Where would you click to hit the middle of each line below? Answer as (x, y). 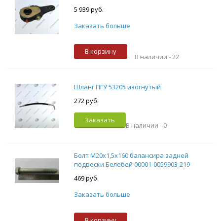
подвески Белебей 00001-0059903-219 (132, 164)
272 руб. (86, 100)
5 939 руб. (89, 10)
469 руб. (86, 178)
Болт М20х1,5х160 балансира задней (131, 155)
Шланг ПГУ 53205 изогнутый (117, 87)
